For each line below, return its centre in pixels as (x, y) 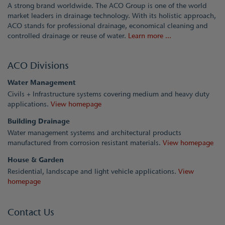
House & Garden (36, 160)
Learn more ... (150, 36)
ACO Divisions (38, 66)
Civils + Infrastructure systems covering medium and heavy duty (108, 94)
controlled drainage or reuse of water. (68, 36)
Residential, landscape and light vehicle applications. (93, 172)
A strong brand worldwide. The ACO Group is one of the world (107, 6)
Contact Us (31, 212)
